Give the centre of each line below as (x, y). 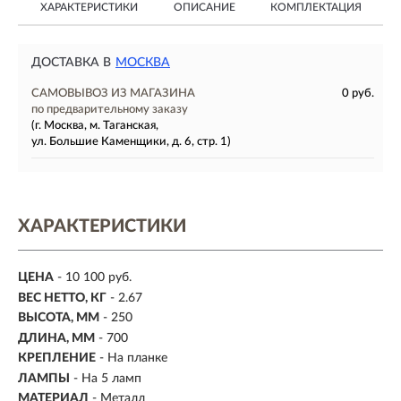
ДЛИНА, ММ (56, 338)
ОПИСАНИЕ (204, 7)
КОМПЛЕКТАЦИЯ (316, 7)
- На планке (133, 358)
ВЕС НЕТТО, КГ (62, 298)
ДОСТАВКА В (71, 63)
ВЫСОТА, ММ (59, 318)
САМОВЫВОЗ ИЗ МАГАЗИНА (113, 94)
